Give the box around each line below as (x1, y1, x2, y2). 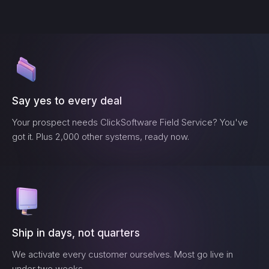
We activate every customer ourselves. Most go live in (12, 249, 233, 260)
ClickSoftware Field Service (100, 116, 213, 128)
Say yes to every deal (12, 95, 122, 107)
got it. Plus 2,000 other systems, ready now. (12, 131, 189, 142)
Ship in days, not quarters (12, 227, 140, 239)
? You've (213, 116, 248, 128)
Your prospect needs (12, 116, 100, 128)
